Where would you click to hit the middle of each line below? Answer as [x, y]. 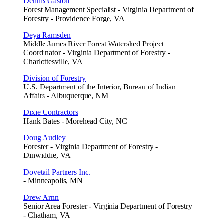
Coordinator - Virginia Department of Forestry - [97, 52]
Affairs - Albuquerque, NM [66, 95]
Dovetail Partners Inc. [57, 172]
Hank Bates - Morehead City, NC [75, 121]
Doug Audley [44, 137]
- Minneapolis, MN [53, 180]
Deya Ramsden [47, 35]
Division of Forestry [55, 78]
